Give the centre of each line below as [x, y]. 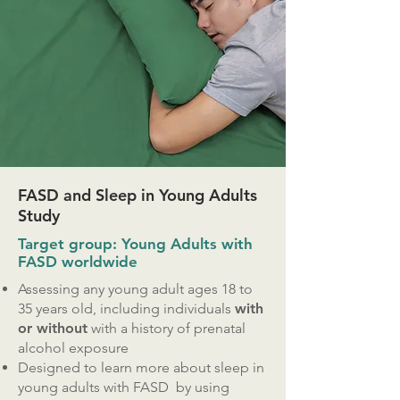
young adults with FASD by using [124, 387]
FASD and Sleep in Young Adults [137, 195]
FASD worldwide [78, 262]
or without [53, 328]
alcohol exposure [73, 348]
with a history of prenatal [167, 328]
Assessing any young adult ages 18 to [135, 289]
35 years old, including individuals [126, 308]
